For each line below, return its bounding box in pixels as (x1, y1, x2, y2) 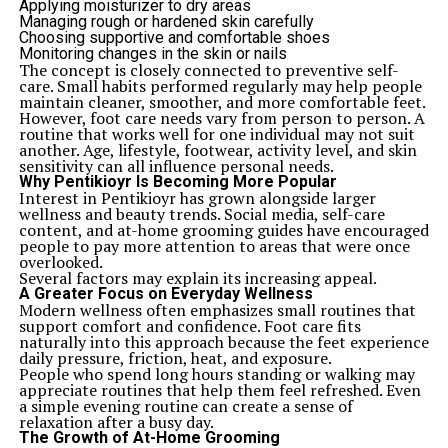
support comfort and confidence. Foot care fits (18, 315, 361, 337)
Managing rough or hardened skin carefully (18, 12, 314, 31)
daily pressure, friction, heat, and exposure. (18, 347, 332, 369)
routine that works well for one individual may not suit (18, 123, 415, 145)
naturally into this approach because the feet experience (18, 331, 429, 353)
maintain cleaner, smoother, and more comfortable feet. (18, 91, 426, 113)
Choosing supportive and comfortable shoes (18, 28, 330, 47)
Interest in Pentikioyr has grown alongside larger (18, 187, 376, 209)
